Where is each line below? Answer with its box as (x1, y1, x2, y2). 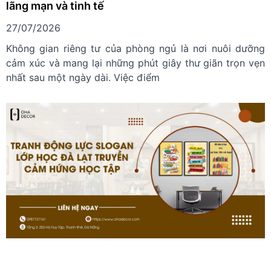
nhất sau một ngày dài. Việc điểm (6, 71, 160, 83)
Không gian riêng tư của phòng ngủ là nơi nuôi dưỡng (6, 42, 265, 54)
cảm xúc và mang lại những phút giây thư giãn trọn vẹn (6, 56, 265, 69)
